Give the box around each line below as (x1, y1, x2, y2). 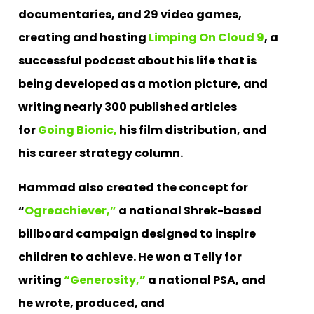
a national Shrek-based (116, 202, 261, 219)
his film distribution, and (117, 121, 267, 138)
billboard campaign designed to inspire (18, 225, 256, 242)
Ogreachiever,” (25, 202, 116, 219)
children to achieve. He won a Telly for (18, 248, 242, 265)
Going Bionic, (38, 121, 117, 138)
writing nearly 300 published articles (18, 98, 237, 115)
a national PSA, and (146, 271, 266, 288)
